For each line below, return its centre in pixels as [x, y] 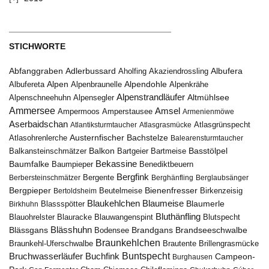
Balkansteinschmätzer [48, 151]
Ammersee [32, 110]
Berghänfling [172, 178]
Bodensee [112, 231]
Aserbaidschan [38, 124]
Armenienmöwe [208, 112]
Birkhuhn [24, 204]
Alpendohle [146, 84]
